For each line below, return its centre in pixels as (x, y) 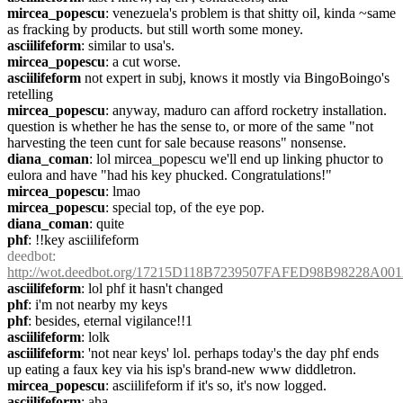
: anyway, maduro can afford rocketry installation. (246, 110)
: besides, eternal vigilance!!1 (110, 321)
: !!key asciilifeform (83, 240)
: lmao (123, 191)
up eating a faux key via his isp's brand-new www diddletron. (182, 369)
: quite (107, 224)
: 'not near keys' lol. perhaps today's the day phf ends (230, 353)
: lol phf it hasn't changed (152, 288)
